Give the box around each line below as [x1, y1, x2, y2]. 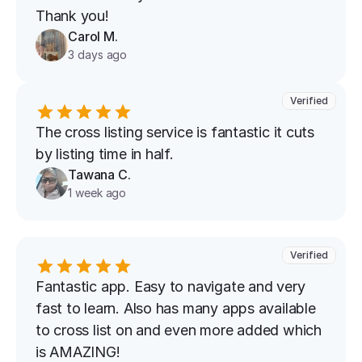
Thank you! [36, 7, 109, 24]
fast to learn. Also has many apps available [36, 300, 316, 317]
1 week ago [68, 186, 127, 200]
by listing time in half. [36, 145, 174, 162]
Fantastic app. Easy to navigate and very [36, 278, 305, 295]
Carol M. [68, 28, 118, 44]
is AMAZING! [36, 343, 120, 360]
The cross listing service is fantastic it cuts [36, 124, 315, 141]
